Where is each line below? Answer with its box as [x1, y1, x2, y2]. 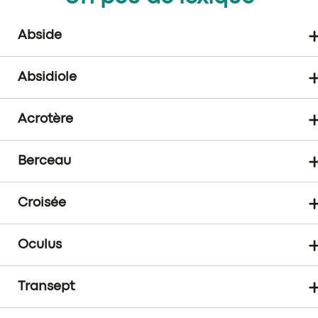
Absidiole [18, 72, 77, 84]
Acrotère [18, 114, 73, 126]
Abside [18, 30, 62, 42]
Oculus [18, 239, 62, 251]
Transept [18, 281, 75, 293]
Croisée [18, 197, 66, 209]
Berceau [18, 155, 71, 168]
